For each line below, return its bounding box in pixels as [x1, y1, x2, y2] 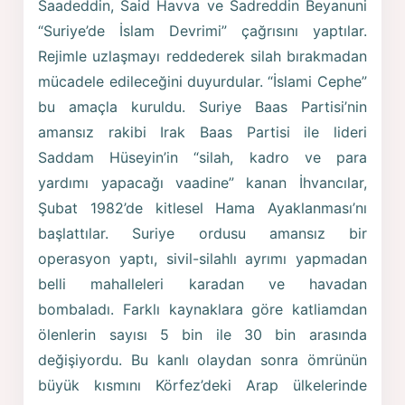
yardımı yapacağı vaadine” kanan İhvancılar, [38, 174, 367, 193]
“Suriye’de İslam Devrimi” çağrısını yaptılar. [38, 22, 367, 41]
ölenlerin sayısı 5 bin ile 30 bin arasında [38, 325, 367, 344]
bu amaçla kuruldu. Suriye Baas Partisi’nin [38, 98, 367, 117]
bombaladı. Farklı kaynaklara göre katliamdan [38, 300, 367, 319]
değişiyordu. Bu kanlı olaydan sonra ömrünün [38, 351, 367, 370]
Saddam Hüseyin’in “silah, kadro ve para [38, 148, 367, 167]
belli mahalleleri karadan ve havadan [38, 275, 367, 294]
